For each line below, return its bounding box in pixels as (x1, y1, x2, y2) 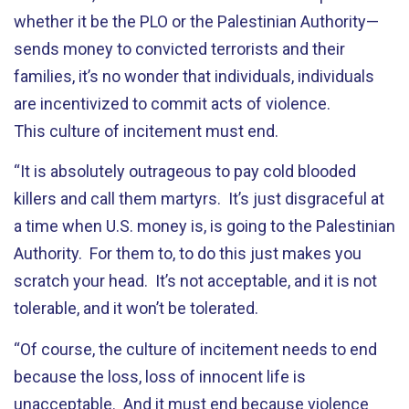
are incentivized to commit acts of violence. (14, 93, 334, 113)
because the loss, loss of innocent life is (14, 366, 306, 386)
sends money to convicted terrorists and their (14, 38, 345, 58)
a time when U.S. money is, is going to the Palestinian (14, 216, 395, 236)
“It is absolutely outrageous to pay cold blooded (14, 162, 356, 181)
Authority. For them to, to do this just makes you (14, 244, 362, 263)
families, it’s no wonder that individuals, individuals (14, 66, 374, 86)
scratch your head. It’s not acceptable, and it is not (14, 271, 377, 290)
